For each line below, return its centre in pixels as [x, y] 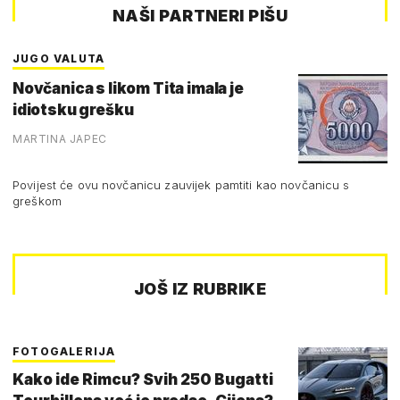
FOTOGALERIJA [64, 351]
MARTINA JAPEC [60, 138]
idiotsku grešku [73, 109]
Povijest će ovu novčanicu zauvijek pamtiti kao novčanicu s [181, 184]
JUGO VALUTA [59, 58]
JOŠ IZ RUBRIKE [200, 288]
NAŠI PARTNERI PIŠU [200, 15]
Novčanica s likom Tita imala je [128, 88]
